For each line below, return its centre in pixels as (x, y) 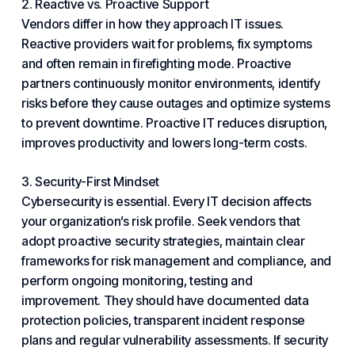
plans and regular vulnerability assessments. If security (174, 340)
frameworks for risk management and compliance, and (176, 261)
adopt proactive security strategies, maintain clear (163, 241)
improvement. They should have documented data (165, 300)
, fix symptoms (272, 44)
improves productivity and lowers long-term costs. (164, 143)
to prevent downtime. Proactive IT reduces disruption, (174, 123)
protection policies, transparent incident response (163, 320)
